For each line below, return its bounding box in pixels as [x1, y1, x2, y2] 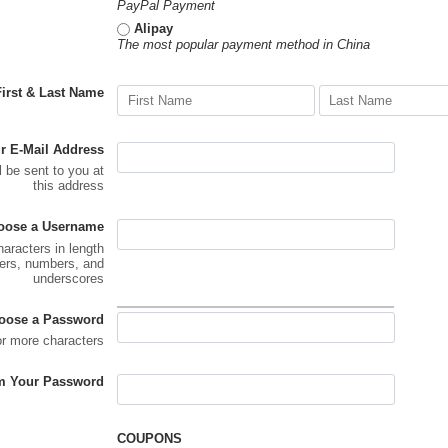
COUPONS [117, 430, 183, 446]
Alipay [134, 20, 174, 36]
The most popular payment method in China [117, 36, 371, 52]
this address [33, 178, 105, 194]
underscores [33, 270, 105, 286]
